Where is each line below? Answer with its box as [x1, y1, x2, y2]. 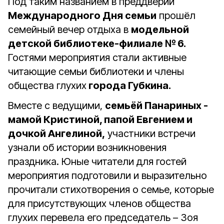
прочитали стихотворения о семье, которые [8, 183, 214, 195]
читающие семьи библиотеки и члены [8, 65, 184, 77]
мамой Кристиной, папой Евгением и [8, 113, 192, 125]
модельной [131, 23, 189, 35]
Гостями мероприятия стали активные [8, 51, 186, 63]
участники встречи [105, 127, 195, 139]
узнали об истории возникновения [8, 141, 166, 153]
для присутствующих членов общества [8, 197, 191, 209]
